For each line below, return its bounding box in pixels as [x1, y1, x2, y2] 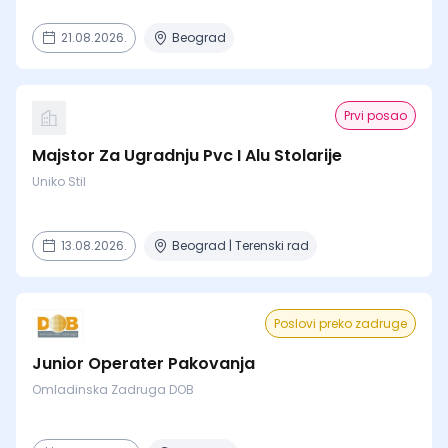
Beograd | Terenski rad [172, 237, 309, 254]
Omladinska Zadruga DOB [32, 381, 194, 398]
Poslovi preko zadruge [274, 315, 407, 332]
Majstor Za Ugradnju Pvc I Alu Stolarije [32, 144, 342, 167]
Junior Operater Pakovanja [32, 352, 255, 375]
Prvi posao [344, 107, 407, 124]
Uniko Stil [32, 173, 86, 190]
